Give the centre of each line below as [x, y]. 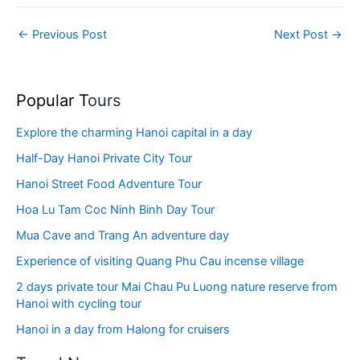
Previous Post [68, 34]
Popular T [52, 100]
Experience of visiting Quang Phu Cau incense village [160, 261]
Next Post [303, 34]
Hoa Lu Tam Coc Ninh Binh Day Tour [115, 209]
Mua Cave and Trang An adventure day [123, 235]
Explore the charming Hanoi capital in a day [134, 133]
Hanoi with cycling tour [79, 303]
